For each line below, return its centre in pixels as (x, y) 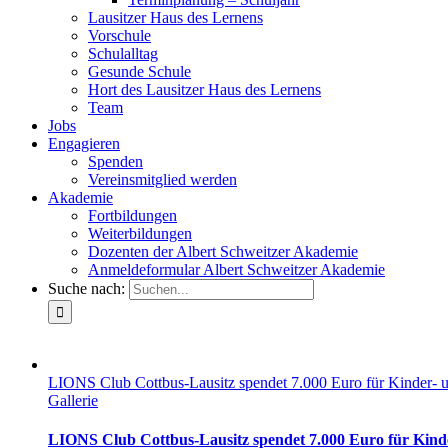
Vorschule (119, 35)
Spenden (115, 161)
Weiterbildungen (140, 233)
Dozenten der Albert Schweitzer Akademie (223, 251)
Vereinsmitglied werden (162, 179)
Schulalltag (123, 53)
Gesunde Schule (139, 71)
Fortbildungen (132, 215)
